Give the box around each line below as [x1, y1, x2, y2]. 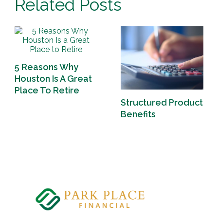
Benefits [121, 109, 156, 119]
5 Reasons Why [15, 61, 78, 72]
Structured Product [121, 97, 203, 108]
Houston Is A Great [15, 73, 92, 84]
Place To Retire [15, 85, 79, 95]
